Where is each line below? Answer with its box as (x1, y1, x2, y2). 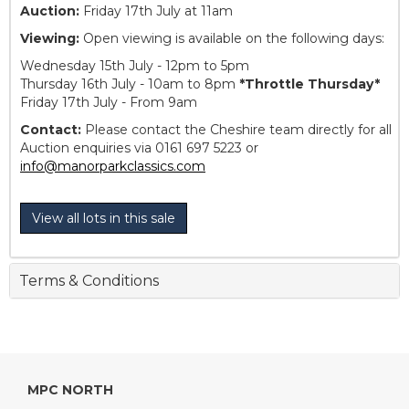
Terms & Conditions (19, 272, 159, 290)
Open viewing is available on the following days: (83, 30, 384, 47)
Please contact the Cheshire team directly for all (81, 121, 392, 139)
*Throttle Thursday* (239, 76, 380, 93)
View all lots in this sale (32, 210, 175, 227)
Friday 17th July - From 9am (20, 94, 197, 111)
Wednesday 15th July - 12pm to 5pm (20, 58, 249, 75)
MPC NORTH (27, 382, 113, 399)
